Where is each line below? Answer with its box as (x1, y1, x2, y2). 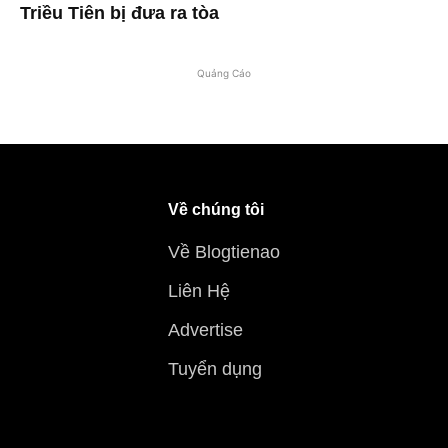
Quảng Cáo (197, 66, 251, 79)
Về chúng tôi (168, 200, 264, 218)
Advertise (168, 319, 243, 340)
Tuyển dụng (168, 358, 262, 379)
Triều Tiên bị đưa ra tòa (20, 2, 219, 23)
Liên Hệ (168, 280, 230, 301)
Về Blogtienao (168, 241, 280, 262)
